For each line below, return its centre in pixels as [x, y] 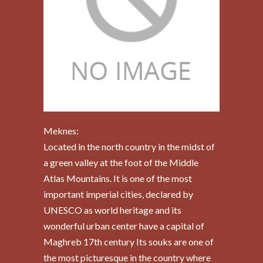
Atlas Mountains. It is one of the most [118, 178]
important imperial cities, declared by [118, 194]
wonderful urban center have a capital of [124, 226]
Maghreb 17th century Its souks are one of [129, 242]
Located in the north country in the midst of [129, 147]
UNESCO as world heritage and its [112, 210]
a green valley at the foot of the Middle [121, 163]
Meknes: [61, 131]
